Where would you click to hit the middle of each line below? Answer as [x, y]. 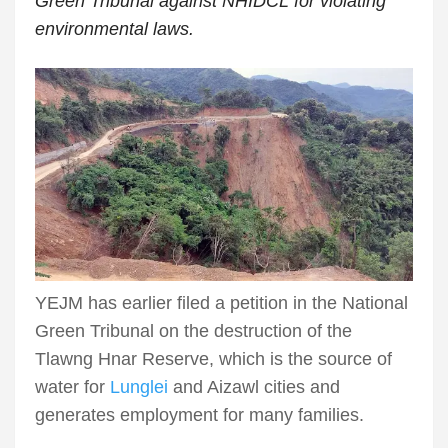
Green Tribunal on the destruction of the [193, 331]
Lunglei [139, 387]
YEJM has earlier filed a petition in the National [221, 303]
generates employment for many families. [199, 415]
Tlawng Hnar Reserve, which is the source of [213, 359]
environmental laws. [114, 29]
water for [72, 387]
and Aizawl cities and [254, 387]
